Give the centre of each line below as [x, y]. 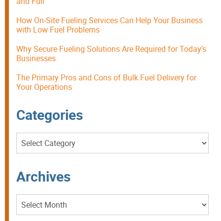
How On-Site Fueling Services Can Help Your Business [110, 20]
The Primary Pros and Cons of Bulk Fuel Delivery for [106, 78]
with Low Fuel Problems [58, 30]
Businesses [36, 58]
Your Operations [44, 87]
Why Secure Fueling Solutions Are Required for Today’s [111, 49]
